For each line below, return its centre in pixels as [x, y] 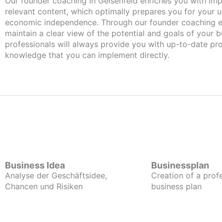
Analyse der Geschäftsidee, [56, 175]
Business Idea [35, 165]
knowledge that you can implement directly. [87, 55]
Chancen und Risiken [44, 186]
